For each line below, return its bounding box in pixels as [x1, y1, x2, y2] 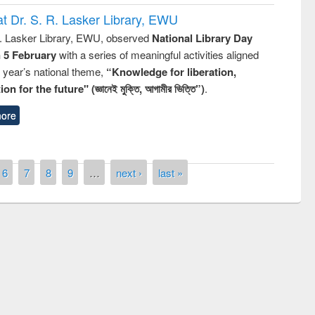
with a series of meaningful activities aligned [59, 46, 259, 62]
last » [157, 165, 183, 180]
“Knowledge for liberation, [106, 63, 237, 79]
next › [115, 165, 142, 180]
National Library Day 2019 [191, 226, 308, 240]
